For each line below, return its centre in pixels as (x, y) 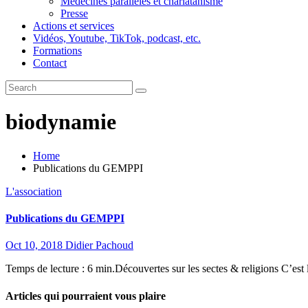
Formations (57, 51)
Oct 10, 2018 (35, 245)
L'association (34, 191)
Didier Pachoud (99, 245)
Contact (50, 63)
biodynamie (61, 122)
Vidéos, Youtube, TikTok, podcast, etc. (117, 38)
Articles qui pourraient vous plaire (86, 296)
